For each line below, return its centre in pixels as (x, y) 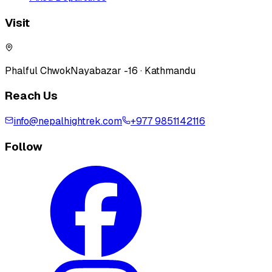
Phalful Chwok (38, 70)
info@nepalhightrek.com (68, 121)
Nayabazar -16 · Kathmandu (133, 70)
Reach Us (31, 96)
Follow (24, 146)
